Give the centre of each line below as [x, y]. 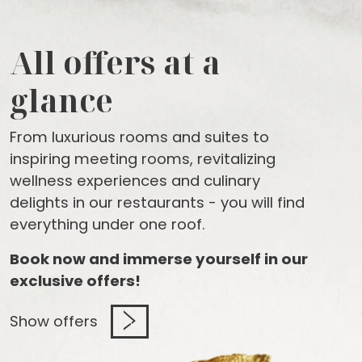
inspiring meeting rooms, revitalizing [143, 158]
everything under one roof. [107, 224]
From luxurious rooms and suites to [139, 137]
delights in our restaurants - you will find [157, 202]
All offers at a [115, 62]
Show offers [54, 322]
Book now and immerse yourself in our [159, 259]
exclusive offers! [75, 280]
